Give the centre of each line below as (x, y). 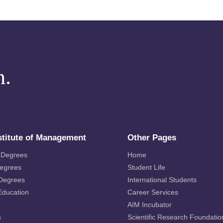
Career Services (153, 192)
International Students (162, 180)
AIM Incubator (150, 205)
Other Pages (152, 138)
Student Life (146, 167)
